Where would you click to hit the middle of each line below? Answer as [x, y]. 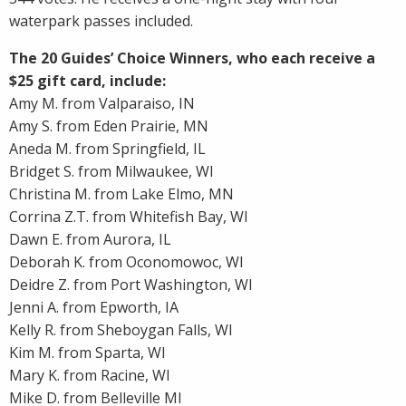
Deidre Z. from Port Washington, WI [131, 285]
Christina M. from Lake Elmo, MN [121, 194]
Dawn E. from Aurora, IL [90, 240]
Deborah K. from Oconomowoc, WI [126, 262]
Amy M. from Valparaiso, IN [102, 104]
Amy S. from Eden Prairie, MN [109, 126]
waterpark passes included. [101, 21]
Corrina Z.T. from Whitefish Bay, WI [129, 217]
